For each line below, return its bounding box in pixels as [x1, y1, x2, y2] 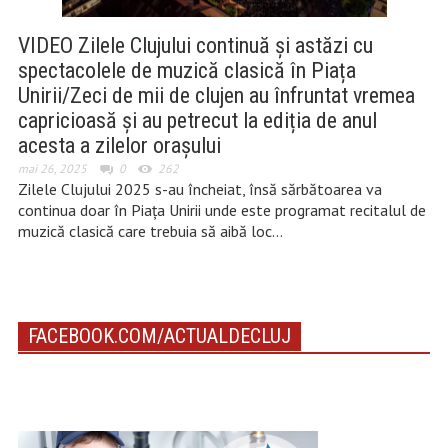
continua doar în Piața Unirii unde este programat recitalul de [17, 200, 426, 220]
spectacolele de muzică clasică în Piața [17, 58, 356, 83]
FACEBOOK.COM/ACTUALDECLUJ [27, 324, 291, 348]
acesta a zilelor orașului [17, 133, 221, 158]
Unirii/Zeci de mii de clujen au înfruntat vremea [17, 83, 415, 108]
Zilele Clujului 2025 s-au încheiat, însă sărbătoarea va [17, 179, 382, 199]
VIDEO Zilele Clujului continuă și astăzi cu [17, 33, 373, 58]
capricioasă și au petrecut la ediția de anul [17, 108, 377, 133]
